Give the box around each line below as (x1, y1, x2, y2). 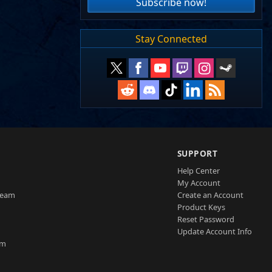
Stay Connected (135, 32, 207, 46)
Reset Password (177, 214, 234, 225)
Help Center (177, 165, 220, 177)
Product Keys (177, 202, 225, 213)
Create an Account (177, 189, 243, 201)
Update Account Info (177, 226, 252, 237)
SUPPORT (177, 148, 218, 160)
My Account (177, 177, 220, 189)
